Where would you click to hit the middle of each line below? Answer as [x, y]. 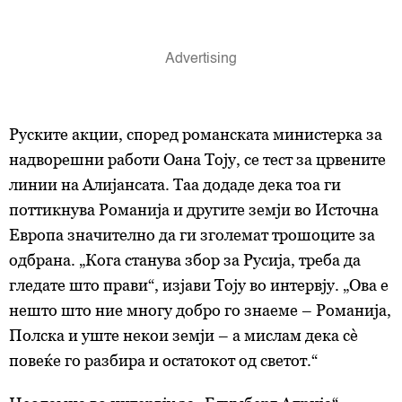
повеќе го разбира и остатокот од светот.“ [163, 360]
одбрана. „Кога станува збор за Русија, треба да [185, 260]
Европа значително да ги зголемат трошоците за [192, 235]
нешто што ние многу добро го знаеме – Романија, [200, 310]
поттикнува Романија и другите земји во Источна [194, 210]
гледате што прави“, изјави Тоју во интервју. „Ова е [199, 285]
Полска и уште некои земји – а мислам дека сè [184, 335]
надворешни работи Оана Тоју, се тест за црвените [197, 159]
